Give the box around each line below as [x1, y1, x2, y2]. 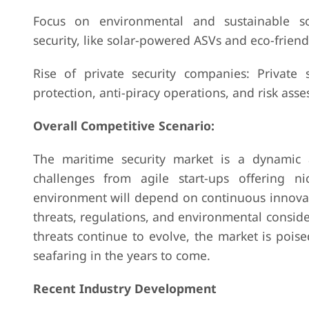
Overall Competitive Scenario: [32, 117, 215, 134]
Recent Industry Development [32, 280, 217, 297]
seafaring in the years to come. [32, 247, 210, 263]
